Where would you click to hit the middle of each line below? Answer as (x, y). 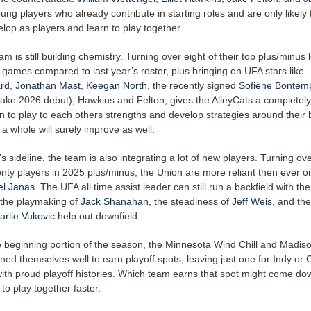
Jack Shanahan (115, 201)
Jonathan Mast (48, 85)
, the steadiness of (190, 201)
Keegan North (117, 85)
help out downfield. (99, 216)
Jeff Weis (252, 201)
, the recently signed (193, 85)
